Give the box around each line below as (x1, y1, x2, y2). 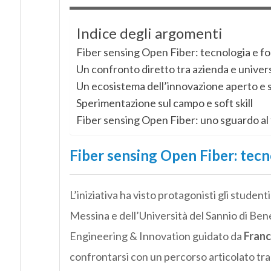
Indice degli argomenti (76, 24, 223, 42)
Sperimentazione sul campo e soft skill (76, 96, 253, 109)
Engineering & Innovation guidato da (69, 229, 244, 243)
